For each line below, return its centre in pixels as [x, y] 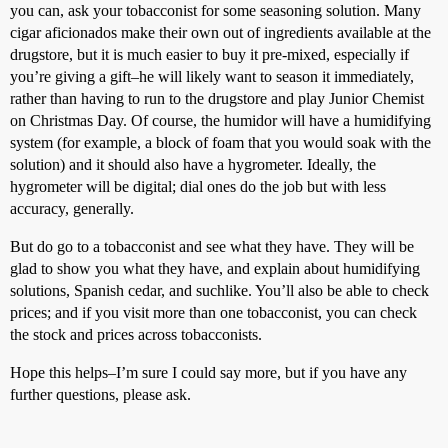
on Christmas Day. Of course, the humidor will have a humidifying [220, 120]
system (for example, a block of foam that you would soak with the [220, 142]
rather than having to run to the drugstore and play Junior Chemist [217, 98]
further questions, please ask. [100, 394]
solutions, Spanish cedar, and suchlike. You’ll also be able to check [219, 290]
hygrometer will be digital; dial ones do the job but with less [198, 186]
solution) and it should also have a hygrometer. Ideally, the [193, 164]
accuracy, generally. [72, 208]
